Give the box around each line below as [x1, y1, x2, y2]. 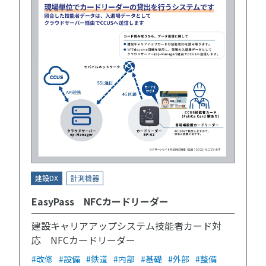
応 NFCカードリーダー [31, 232, 135, 247]
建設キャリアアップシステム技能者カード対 [31, 218, 221, 233]
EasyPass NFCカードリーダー [31, 194, 169, 208]
